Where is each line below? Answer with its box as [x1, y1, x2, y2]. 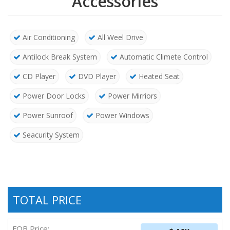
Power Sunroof [21, 110, 73, 121]
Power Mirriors [106, 91, 157, 101]
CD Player [21, 71, 55, 82]
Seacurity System [21, 130, 80, 140]
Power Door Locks [21, 91, 85, 101]
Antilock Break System [21, 52, 97, 62]
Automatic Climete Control [118, 52, 208, 62]
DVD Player [76, 71, 116, 82]
